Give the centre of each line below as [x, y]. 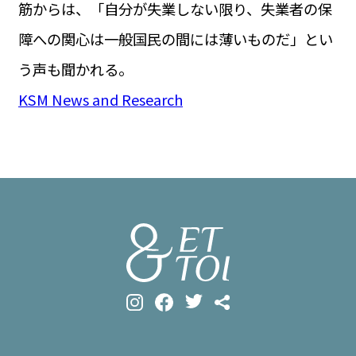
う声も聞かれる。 [75, 70]
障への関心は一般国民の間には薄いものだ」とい [175, 39]
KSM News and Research [100, 100]
